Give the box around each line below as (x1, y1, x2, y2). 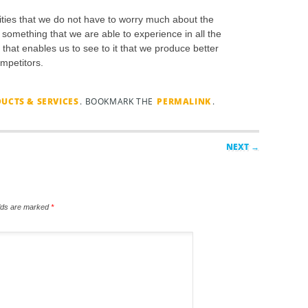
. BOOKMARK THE (80, 96, 156, 108)
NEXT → (226, 140, 260, 153)
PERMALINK (157, 96, 211, 108)
